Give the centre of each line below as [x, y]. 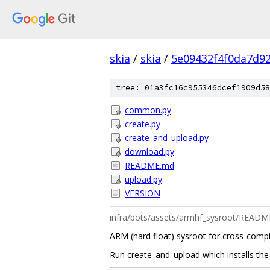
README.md [149, 165]
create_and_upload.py [167, 138]
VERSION [143, 193]
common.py [148, 110]
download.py [149, 152]
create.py [143, 124]
